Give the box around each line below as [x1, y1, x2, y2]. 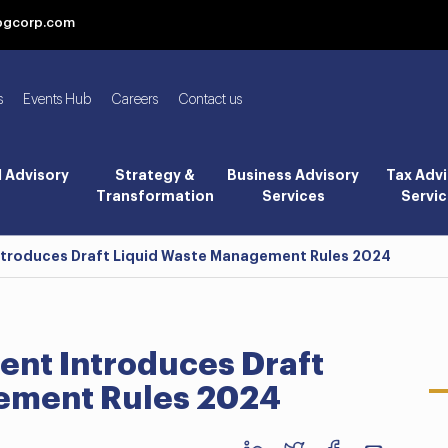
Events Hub [23, 93, 91, 107]
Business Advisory [227, 168, 360, 182]
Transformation [95, 189, 214, 203]
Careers [111, 93, 158, 107]
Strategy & [114, 168, 195, 182]
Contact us [178, 93, 242, 107]
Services [261, 189, 325, 203]
